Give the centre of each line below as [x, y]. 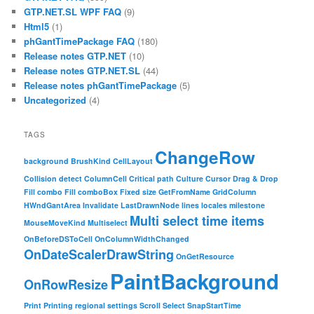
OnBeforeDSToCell [59, 238]
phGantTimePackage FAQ [80, 41]
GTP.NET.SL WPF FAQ [73, 11]
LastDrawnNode [150, 205]
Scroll [150, 305]
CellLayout [133, 161]
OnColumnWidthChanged [142, 238]
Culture [190, 178]
